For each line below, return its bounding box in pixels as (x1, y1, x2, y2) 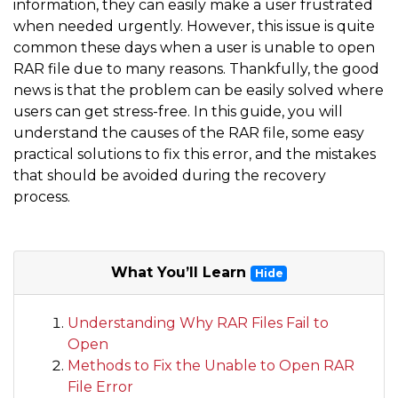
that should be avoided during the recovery (13, 167, 326, 185)
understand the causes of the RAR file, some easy (13, 124, 364, 142)
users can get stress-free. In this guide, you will (13, 103, 343, 121)
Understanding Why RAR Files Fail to (68, 314, 329, 332)
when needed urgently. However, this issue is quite (13, 18, 375, 36)
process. (13, 188, 70, 206)
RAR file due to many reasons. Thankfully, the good (13, 60, 379, 78)
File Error (68, 378, 133, 396)
